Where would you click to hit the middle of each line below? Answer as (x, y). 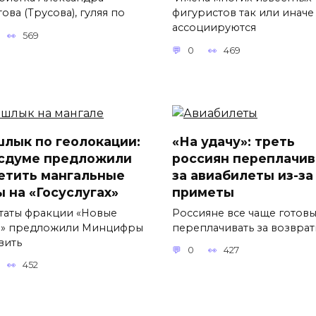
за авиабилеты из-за (243, 175)
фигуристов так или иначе (243, 13)
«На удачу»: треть (233, 141)
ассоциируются (214, 28)
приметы (203, 192)
